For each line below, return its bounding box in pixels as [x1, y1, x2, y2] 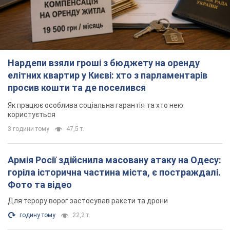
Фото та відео [8, 179, 72, 190]
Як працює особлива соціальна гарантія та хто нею [8, 101, 183, 110]
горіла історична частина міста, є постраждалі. [8, 167, 221, 178]
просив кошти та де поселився [8, 82, 146, 93]
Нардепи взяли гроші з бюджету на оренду [8, 57, 200, 69]
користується [8, 110, 55, 119]
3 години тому [8, 125, 49, 133]
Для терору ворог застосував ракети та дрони [8, 197, 168, 205]
